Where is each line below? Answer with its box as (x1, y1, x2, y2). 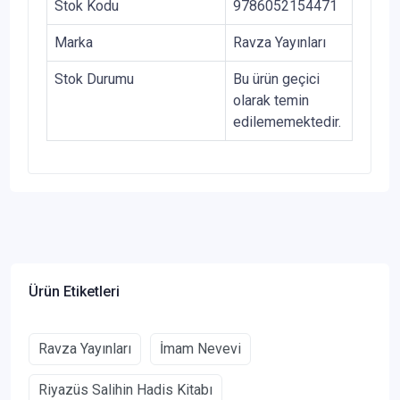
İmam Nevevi (160, 339, 241, 357)
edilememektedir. (233, 112, 341, 130)
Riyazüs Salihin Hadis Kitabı (38, 380, 212, 398)
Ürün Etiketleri (29, 282, 120, 300)
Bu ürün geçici (233, 70, 320, 87)
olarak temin (233, 91, 309, 109)
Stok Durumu (54, 70, 134, 87)
